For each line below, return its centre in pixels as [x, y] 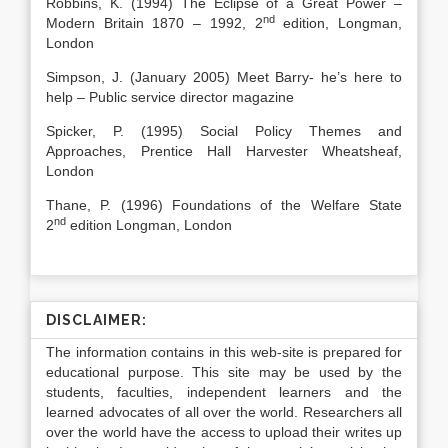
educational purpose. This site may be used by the [224, 372]
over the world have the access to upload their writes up [224, 432]
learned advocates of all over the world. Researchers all [224, 412]
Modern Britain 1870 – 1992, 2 [154, 23]
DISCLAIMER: [96, 320]
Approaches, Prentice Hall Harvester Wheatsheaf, [224, 151]
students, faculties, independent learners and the [224, 392]
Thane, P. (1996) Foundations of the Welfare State [224, 205]
